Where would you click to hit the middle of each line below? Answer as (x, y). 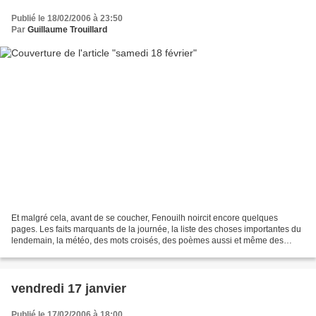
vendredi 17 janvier (69, 289)
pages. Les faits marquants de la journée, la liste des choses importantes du (156, 230)
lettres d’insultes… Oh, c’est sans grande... (92, 252)
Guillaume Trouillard (67, 29)
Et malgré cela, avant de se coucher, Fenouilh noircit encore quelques (145, 218)
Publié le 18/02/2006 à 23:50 (67, 18)
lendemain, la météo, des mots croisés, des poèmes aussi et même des (147, 241)
